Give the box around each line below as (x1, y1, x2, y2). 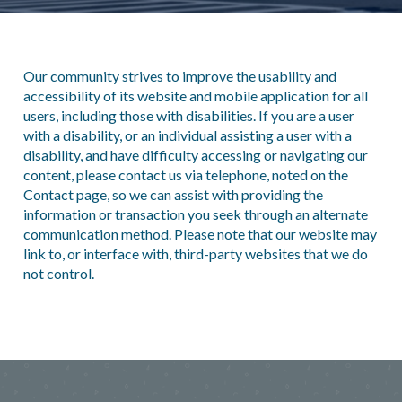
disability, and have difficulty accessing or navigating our (23, 146, 369, 163)
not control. (23, 265, 95, 282)
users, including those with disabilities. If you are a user (23, 107, 355, 124)
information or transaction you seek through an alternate (23, 205, 369, 223)
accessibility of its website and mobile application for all (23, 87, 369, 104)
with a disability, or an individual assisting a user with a (23, 127, 353, 144)
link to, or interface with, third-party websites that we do (23, 245, 369, 262)
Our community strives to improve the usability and (23, 67, 337, 84)
